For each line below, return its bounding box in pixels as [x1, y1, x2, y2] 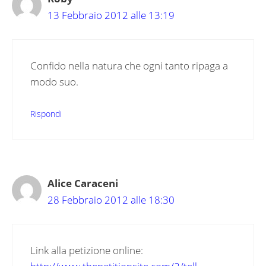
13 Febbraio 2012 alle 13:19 [47, 8, 175, 22]
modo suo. [30, 75, 78, 89]
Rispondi [30, 107, 62, 119]
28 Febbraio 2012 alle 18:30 [47, 192, 175, 207]
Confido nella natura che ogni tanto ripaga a [30, 59, 228, 73]
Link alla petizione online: [30, 243, 143, 258]
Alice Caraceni [47, 176, 118, 190]
